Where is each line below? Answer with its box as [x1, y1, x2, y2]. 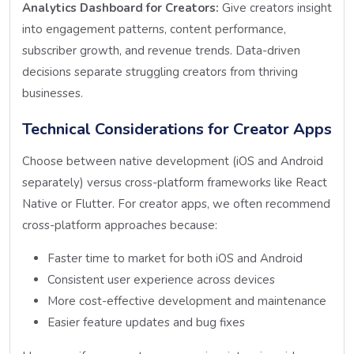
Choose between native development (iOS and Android [22, 153, 323, 169]
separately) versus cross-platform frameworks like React [22, 174, 327, 190]
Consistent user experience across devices [47, 271, 275, 288]
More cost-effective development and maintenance [47, 292, 326, 309]
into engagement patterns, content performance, [22, 21, 286, 37]
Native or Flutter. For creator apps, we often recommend [22, 195, 330, 212]
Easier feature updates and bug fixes [47, 314, 245, 330]
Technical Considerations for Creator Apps [22, 118, 332, 140]
